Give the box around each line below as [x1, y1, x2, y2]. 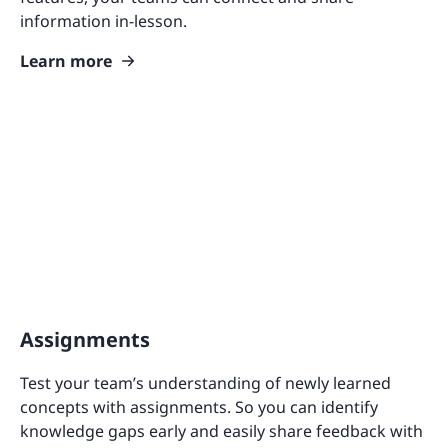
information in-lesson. [20, 9, 187, 32]
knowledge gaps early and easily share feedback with [20, 420, 423, 443]
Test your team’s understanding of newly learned [20, 372, 391, 395]
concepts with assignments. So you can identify [20, 396, 378, 419]
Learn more [20, 49, 112, 72]
